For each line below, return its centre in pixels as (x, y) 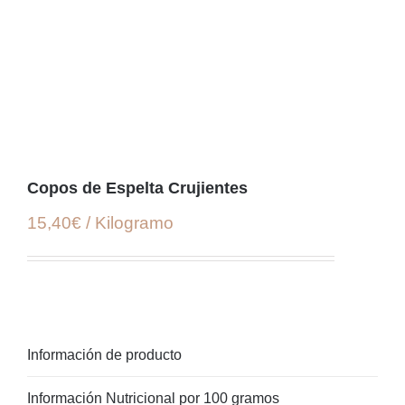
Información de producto (104, 355)
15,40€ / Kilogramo (100, 223)
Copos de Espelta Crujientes (137, 188)
